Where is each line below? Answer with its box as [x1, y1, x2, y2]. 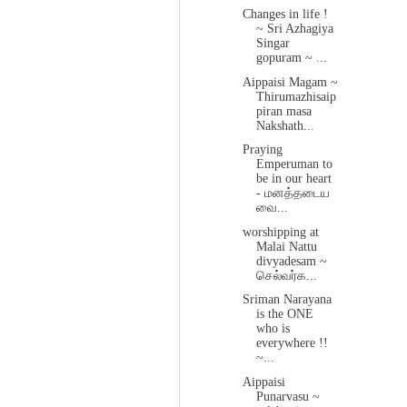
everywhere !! [255, 336, 328, 351]
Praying [242, 143, 283, 157]
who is [255, 322, 290, 336]
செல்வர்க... [255, 268, 317, 283]
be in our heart [255, 172, 332, 186]
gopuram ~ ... [255, 51, 327, 65]
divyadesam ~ [255, 253, 327, 268]
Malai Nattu [255, 239, 317, 253]
